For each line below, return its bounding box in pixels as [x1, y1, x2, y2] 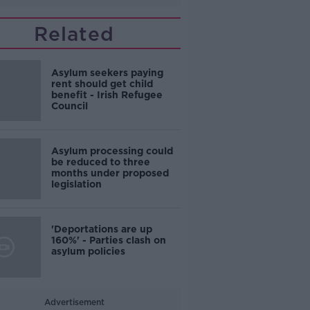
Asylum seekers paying [51, 67, 163, 78]
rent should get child [51, 78, 153, 89]
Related [34, 22, 115, 46]
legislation [51, 179, 102, 190]
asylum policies [51, 246, 125, 257]
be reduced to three [51, 156, 150, 167]
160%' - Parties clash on [51, 235, 166, 246]
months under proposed [51, 167, 169, 179]
